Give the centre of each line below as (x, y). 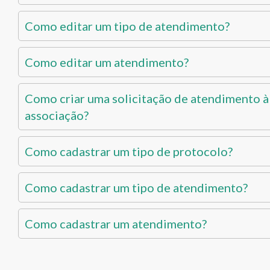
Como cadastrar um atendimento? (116, 224)
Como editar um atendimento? (107, 62)
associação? (57, 115)
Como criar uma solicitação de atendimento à (147, 98)
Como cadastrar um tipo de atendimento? (136, 187)
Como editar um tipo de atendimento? (127, 26)
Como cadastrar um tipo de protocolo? (129, 151)
